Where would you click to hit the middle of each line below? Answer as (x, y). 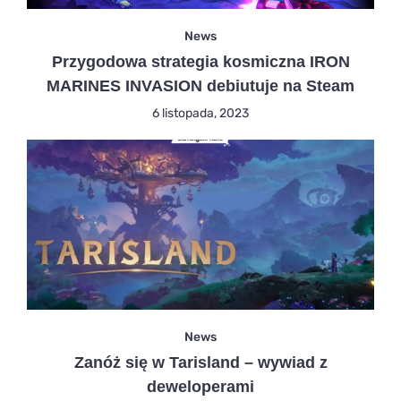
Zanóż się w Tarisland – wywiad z (200, 362)
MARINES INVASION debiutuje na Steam (200, 85)
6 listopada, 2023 (200, 112)
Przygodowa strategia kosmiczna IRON (200, 61)
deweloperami (200, 386)
